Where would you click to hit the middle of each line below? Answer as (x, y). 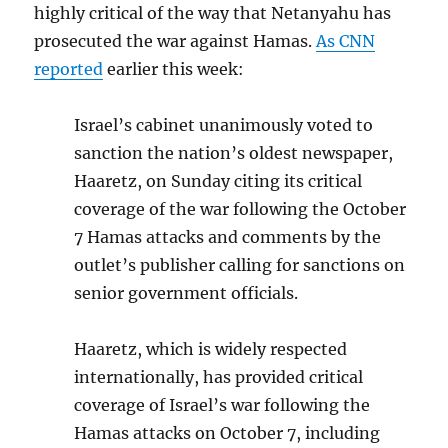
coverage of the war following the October (240, 209)
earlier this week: (174, 69)
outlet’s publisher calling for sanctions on (240, 265)
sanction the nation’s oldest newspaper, (234, 153)
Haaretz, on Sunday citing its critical (218, 181)
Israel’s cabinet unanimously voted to (224, 125)
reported (69, 69)
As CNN (346, 41)
